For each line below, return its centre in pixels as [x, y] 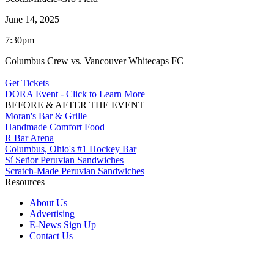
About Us [48, 202]
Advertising [52, 213]
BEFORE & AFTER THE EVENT [75, 105]
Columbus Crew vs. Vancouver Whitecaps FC [94, 61]
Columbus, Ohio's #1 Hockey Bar [71, 149]
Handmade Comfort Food [55, 127]
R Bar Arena [29, 138]
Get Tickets [27, 83]
